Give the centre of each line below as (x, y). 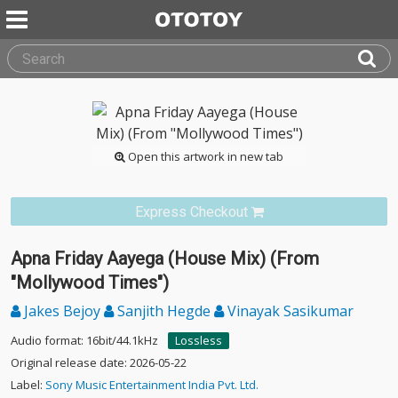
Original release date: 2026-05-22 (99, 362)
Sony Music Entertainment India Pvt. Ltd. (152, 385)
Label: (28, 385)
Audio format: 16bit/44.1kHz (84, 340)
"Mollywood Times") (90, 283)
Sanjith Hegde (164, 311)
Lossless (199, 340)
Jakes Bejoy (62, 311)
